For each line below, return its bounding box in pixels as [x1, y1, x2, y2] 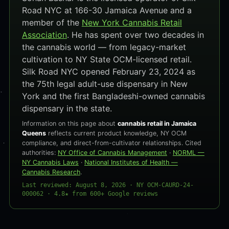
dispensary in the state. [21, 103, 112, 113]
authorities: [21, 149, 58, 156]
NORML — [172, 149, 204, 156]
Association [21, 30, 67, 40]
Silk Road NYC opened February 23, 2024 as [21, 66, 195, 77]
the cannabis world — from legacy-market [21, 42, 186, 52]
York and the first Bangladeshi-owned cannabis [21, 91, 205, 101]
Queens [21, 129, 46, 137]
